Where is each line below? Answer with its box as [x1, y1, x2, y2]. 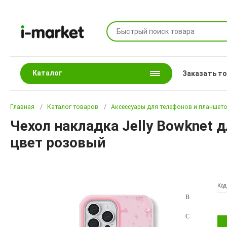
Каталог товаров [47, 103, 99, 110]
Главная [10, 103, 35, 110]
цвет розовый [10, 134, 106, 151]
